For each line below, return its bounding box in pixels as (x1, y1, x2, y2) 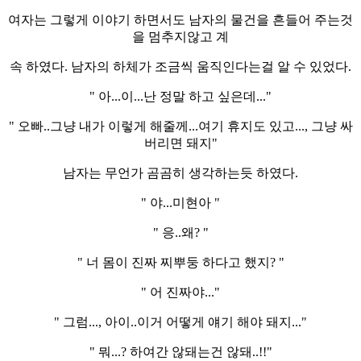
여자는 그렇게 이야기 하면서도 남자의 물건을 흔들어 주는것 (8, 12, 353, 27)
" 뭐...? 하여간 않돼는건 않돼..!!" (89, 344, 272, 359)
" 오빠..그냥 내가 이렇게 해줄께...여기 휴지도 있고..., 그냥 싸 (8, 118, 353, 133)
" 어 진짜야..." (141, 284, 220, 299)
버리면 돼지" (143, 135, 218, 150)
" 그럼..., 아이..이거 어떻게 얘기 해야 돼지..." (54, 314, 307, 329)
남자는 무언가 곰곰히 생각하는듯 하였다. (63, 165, 298, 180)
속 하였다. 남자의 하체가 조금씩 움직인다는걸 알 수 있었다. (10, 59, 351, 73)
